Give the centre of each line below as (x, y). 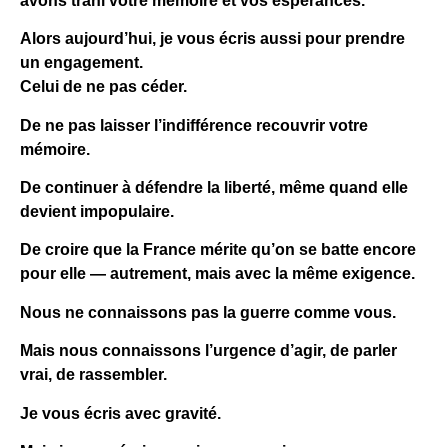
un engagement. (81, 63)
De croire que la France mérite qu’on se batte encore (218, 250)
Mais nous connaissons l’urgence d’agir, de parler (208, 351)
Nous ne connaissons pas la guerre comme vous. (208, 312)
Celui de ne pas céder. (103, 87)
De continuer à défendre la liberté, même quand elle (214, 187)
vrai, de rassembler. (93, 375)
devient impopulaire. (97, 211)
